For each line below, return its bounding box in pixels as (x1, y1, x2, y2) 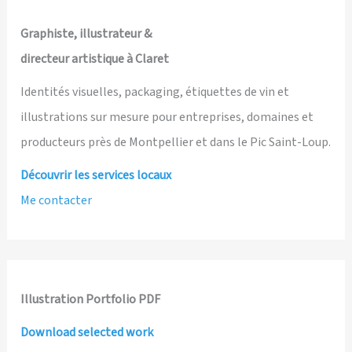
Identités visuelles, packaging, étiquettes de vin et (20, 83, 290, 101)
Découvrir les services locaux (20, 167, 172, 185)
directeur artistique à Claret (20, 50, 170, 68)
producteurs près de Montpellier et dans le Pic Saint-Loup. (20, 134, 332, 152)
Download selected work (20, 323, 154, 341)
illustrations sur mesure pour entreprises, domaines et (20, 108, 314, 126)
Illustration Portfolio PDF (20, 290, 161, 308)
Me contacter (20, 192, 93, 210)
